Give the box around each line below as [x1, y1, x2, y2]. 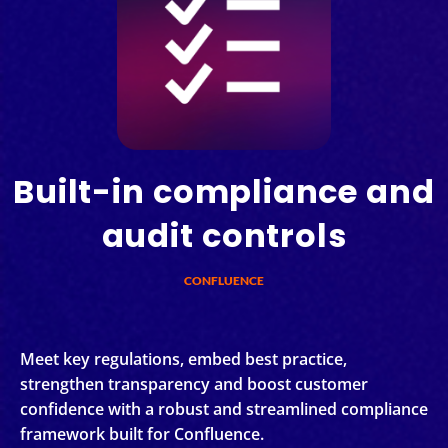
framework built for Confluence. [20, 422, 264, 445]
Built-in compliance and [13, 168, 435, 214]
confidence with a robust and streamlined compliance [20, 397, 428, 420]
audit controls [101, 212, 347, 258]
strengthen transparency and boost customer [20, 372, 368, 395]
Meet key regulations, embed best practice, [20, 347, 347, 370]
